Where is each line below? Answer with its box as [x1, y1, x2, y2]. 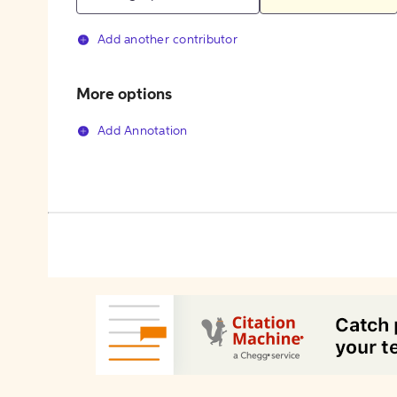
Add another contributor [97, 34, 237, 47]
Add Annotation [97, 125, 188, 138]
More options [76, 87, 172, 104]
